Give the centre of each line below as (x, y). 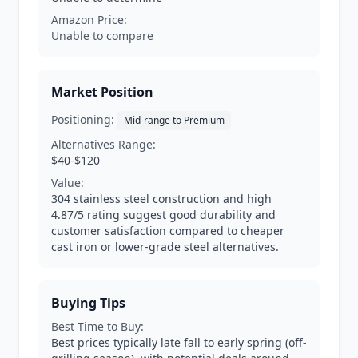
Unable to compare (102, 36)
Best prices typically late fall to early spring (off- (179, 342)
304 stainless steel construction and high (161, 199)
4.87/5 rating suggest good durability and (163, 215)
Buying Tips (88, 303)
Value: (68, 183)
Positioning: (83, 119)
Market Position (102, 92)
